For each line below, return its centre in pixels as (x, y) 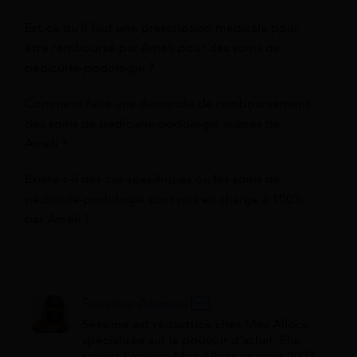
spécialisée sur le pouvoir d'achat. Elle (191, 340)
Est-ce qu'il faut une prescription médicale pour (162, 27)
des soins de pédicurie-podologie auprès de (153, 123)
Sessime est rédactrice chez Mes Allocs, (196, 324)
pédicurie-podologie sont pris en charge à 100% (164, 199)
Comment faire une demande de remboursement (167, 103)
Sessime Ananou (135, 303)
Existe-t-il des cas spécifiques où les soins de (153, 179)
